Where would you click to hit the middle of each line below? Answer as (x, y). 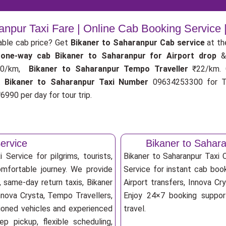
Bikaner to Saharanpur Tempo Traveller (111, 69)
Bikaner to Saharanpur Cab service (138, 43)
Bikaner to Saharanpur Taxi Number (77, 82)
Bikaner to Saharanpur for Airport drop (138, 56)
